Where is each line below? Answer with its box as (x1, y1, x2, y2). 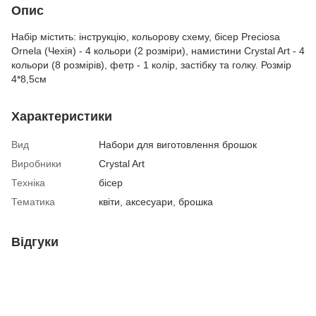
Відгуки (11, 234, 59, 249)
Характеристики (11, 109, 112, 123)
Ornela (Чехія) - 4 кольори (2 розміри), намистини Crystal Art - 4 (11, 44, 305, 56)
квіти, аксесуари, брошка (99, 195, 213, 207)
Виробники (11, 157, 61, 169)
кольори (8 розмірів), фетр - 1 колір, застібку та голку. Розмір (11, 59, 291, 71)
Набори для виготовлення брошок (99, 138, 257, 150)
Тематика (11, 195, 55, 207)
